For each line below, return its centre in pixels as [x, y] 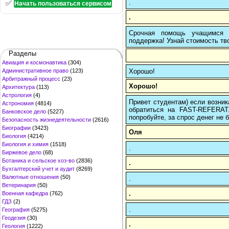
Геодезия [14, 218]
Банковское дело [24, 111]
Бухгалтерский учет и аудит [38, 169]
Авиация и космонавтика [34, 62]
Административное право [35, 71]
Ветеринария [19, 185]
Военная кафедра [25, 193]
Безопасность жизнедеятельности [47, 120]
